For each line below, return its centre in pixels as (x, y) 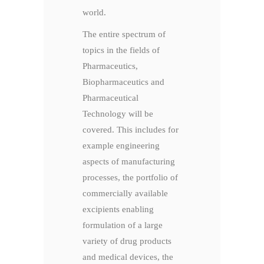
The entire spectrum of (124, 34)
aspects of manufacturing (129, 162)
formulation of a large (123, 225)
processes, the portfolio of (130, 178)
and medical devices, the (128, 257)
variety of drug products (127, 241)
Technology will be (118, 114)
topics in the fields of (121, 50)
